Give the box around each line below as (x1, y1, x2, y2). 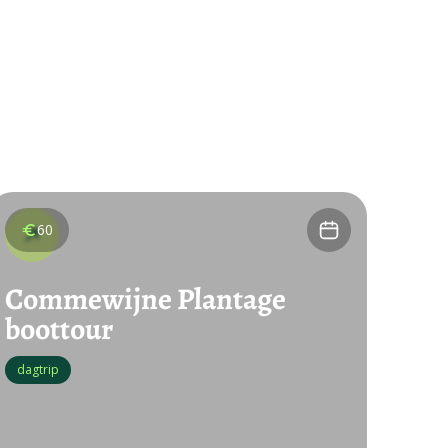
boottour (5, 309, 114, 349)
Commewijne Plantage (5, 279, 287, 319)
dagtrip (17, 361, 60, 378)
